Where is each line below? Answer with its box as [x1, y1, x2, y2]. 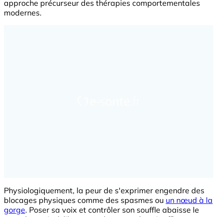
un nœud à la [166, 195, 213, 205]
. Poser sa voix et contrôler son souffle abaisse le [25, 205, 199, 215]
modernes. [4, 8, 42, 18]
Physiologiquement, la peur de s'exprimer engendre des [4, 186, 204, 196]
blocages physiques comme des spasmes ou [4, 195, 166, 205]
